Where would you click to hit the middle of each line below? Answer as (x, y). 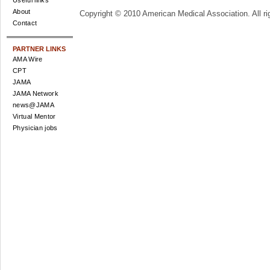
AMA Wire (28, 59)
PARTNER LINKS (39, 49)
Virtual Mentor (34, 116)
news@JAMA (33, 105)
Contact (25, 23)
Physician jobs (35, 128)
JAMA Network (36, 93)
